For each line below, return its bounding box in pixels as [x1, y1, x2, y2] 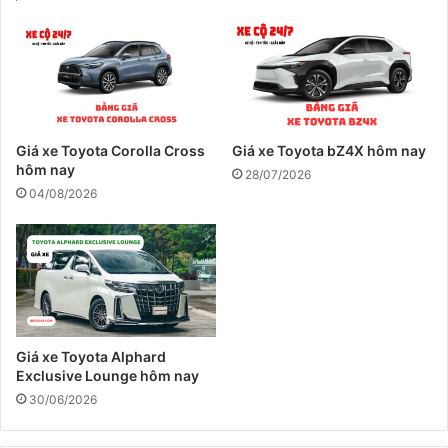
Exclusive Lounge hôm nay [16, 366, 199, 384]
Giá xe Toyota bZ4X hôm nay [232, 141, 426, 159]
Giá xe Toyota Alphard [16, 347, 166, 365]
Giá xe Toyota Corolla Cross [16, 141, 205, 159]
